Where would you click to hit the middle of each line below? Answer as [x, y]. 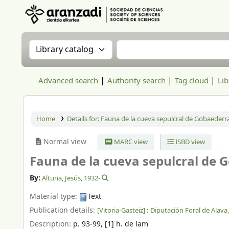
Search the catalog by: [79, 46]
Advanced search [68, 81]
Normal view [64, 142]
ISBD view [189, 142]
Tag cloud [192, 81]
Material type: [54, 197]
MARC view [130, 142]
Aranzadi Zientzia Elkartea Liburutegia [81, 29]
